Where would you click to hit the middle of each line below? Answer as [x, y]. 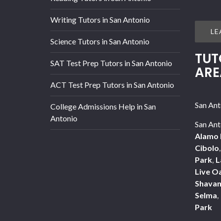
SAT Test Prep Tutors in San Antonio [111, 63]
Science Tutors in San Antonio [100, 41]
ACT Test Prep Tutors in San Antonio [112, 85]
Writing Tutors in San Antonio [100, 19]
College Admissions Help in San [103, 106]
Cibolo [207, 148]
